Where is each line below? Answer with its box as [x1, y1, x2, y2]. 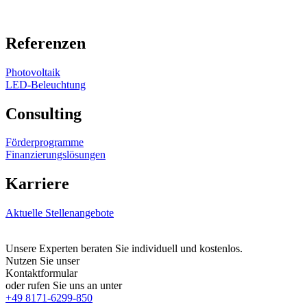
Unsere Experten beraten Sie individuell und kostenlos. [5, 243, 243, 255]
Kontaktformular [5, 267, 80, 280]
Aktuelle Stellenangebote [5, 207, 114, 219]
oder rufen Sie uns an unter [5, 280, 122, 292]
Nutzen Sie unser [5, 255, 82, 267]
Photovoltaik [5, 66, 60, 78]
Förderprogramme [5, 136, 84, 149]
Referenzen [5, 34, 86, 52]
